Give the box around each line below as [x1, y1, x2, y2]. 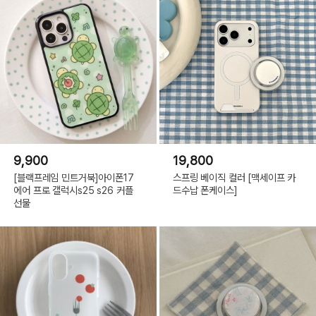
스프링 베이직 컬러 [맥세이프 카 [172, 171, 296, 184]
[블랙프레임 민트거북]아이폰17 [13, 171, 134, 184]
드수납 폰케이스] [172, 184, 238, 197]
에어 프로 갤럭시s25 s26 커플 [13, 184, 133, 197]
